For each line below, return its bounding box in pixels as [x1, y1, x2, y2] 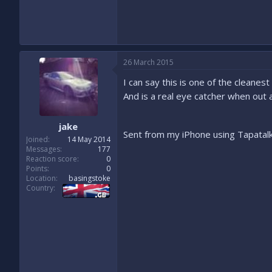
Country [26, 183, 53, 193]
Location [26, 173, 56, 183]
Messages [26, 144, 60, 154]
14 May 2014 [67, 134, 110, 144]
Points [26, 163, 47, 174]
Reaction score [26, 154, 77, 164]
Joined [26, 134, 48, 144]
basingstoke [69, 173, 110, 183]
